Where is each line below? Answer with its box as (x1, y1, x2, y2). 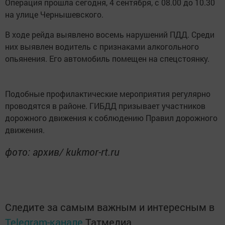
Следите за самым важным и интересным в (5, 200, 214, 213)
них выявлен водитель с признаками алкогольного (5, 41, 199, 52)
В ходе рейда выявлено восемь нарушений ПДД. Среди (5, 29, 214, 40)
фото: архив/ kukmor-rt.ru (5, 145, 120, 158)
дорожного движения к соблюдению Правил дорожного (5, 113, 217, 123)
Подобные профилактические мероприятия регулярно (5, 88, 210, 99)
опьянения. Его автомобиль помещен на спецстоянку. (5, 53, 209, 64)
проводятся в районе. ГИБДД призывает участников (5, 100, 205, 111)
